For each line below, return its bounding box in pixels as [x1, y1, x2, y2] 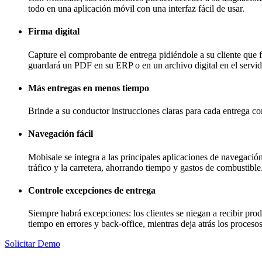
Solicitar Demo [5, 239, 60, 249]
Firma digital [28, 26, 80, 37]
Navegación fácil [28, 129, 93, 139]
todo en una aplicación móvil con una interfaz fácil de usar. [28, 4, 244, 14]
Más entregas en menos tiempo [28, 82, 149, 93]
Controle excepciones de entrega [28, 185, 156, 195]
